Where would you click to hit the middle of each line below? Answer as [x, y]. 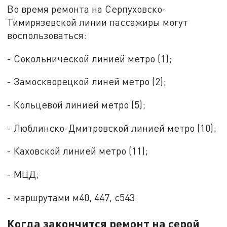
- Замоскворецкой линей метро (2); [87, 82]
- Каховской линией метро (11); [78, 151]
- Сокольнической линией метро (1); [90, 58]
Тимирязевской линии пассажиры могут [98, 22]
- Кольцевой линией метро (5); [77, 105]
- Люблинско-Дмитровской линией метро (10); [112, 128]
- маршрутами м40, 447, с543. [72, 197]
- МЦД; [23, 174]
